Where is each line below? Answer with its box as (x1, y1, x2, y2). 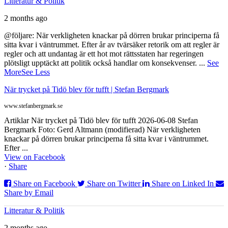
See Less (21, 68, 50, 77)
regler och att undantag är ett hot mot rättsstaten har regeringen (4, 49, 204, 59)
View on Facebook (4, 153, 65, 162)
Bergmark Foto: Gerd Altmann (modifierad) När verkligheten (4, 125, 201, 134)
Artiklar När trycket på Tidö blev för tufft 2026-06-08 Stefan (4, 116, 198, 125)
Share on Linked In (152, 179, 214, 188)
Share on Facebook (13, 179, 75, 188)
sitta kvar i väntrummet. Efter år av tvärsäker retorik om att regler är (4, 40, 219, 49)
